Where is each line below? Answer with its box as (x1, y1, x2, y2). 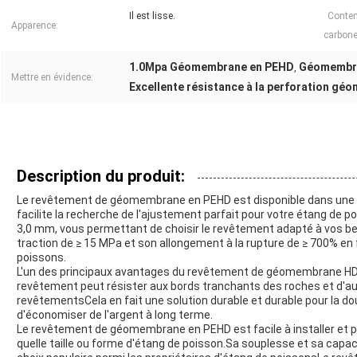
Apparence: (11, 19, 58, 31)
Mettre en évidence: (11, 71, 93, 83)
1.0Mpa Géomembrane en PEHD (129, 60, 294, 73)
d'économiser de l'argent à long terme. (17, 308, 213, 321)
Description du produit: (17, 166, 185, 186)
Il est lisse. (129, 10, 175, 22)
